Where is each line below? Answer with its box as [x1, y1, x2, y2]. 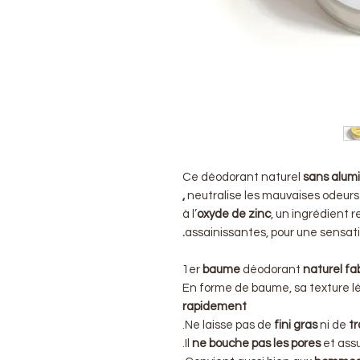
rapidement [182, 300, 247, 313]
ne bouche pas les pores [192, 337, 321, 350]
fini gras [274, 318, 317, 331]
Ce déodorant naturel [182, 170, 301, 183]
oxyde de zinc [197, 207, 271, 220]
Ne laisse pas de [185, 318, 274, 331]
